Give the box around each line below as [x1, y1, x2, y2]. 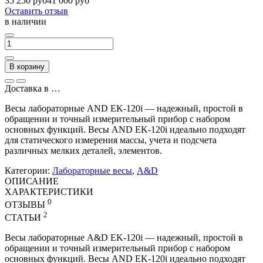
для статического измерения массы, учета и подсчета [5, 134, 217, 145]
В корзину [9, 62, 45, 71]
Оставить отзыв [5, 5, 68, 16]
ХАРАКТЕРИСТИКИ [5, 186, 93, 197]
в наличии [5, 16, 46, 26]
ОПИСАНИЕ [5, 176, 59, 186]
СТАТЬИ [5, 213, 43, 223]
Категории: [5, 165, 52, 176]
